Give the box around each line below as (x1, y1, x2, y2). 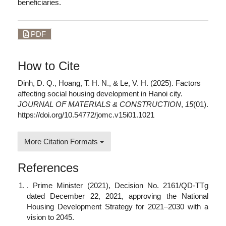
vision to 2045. (27, 212, 74, 221)
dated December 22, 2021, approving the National (27, 191, 208, 200)
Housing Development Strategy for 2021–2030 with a (27, 202, 208, 211)
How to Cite (18, 59, 80, 73)
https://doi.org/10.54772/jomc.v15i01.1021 (18, 110, 154, 119)
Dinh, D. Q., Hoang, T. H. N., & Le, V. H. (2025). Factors (18, 79, 201, 87)
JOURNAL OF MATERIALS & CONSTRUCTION (18, 100, 181, 108)
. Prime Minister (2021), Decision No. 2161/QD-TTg (27, 181, 208, 190)
